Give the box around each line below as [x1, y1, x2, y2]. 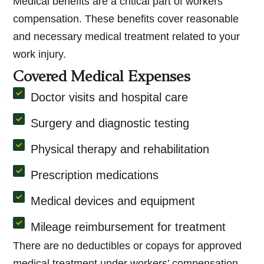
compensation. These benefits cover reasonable [13, 13, 239, 25]
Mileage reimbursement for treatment [31, 220, 226, 234]
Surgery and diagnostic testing [31, 117, 190, 130]
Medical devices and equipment [31, 194, 196, 208]
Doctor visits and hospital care [31, 91, 189, 104]
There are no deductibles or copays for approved [13, 240, 242, 252]
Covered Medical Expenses [13, 71, 191, 85]
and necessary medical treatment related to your [13, 31, 240, 43]
